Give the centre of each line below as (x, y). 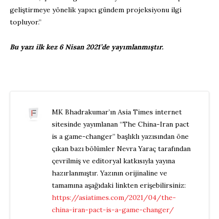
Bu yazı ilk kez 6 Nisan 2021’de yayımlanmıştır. (87, 47)
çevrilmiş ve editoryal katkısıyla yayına (113, 161)
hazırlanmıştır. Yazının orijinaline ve (109, 173)
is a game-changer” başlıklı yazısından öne (120, 137)
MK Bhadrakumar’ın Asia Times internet (117, 112)
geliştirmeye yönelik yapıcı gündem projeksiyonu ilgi (96, 10)
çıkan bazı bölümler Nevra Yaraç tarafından (121, 149)
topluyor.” (26, 22)
